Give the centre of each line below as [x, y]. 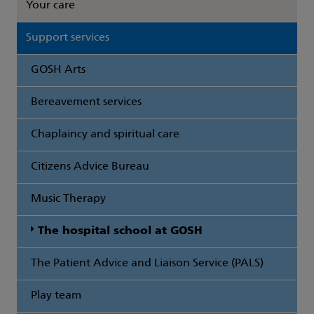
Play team [56, 296]
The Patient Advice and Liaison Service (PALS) [147, 264]
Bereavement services [86, 103]
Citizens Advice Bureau [90, 167]
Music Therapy [68, 199]
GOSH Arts [58, 70]
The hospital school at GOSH [118, 232]
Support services [68, 38]
